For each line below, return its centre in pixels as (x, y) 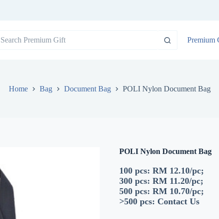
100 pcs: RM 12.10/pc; (162, 171)
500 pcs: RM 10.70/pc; (162, 191)
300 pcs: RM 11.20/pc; (161, 181)
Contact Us (178, 202)
